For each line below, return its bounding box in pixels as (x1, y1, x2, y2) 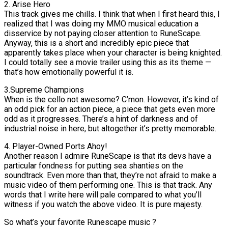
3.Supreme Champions (4, 84, 84, 95)
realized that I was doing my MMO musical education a (4, 18, 198, 28)
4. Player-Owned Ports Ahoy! (4, 141, 107, 151)
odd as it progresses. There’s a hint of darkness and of (4, 113, 198, 124)
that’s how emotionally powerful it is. (4, 67, 133, 77)
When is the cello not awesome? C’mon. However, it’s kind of (4, 94, 219, 104)
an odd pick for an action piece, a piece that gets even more (4, 104, 215, 114)
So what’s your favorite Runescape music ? (4, 217, 156, 227)
